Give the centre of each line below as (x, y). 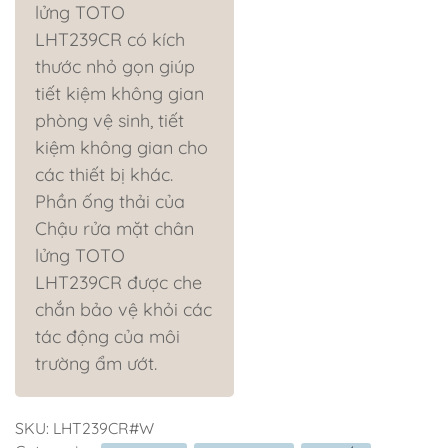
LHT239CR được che (118, 282)
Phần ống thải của (110, 201)
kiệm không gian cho (121, 147)
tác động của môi (107, 336)
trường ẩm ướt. (96, 363)
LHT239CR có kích (110, 39)
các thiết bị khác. (104, 174)
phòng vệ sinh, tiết (109, 120)
